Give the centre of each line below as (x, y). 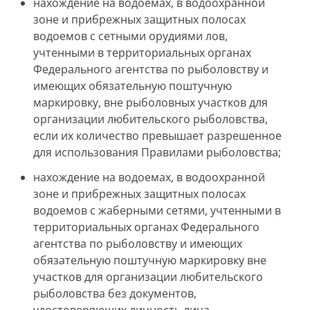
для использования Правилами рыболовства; (157, 152)
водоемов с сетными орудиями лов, (130, 36)
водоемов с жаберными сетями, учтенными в (157, 210)
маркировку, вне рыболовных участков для (151, 102)
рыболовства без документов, (115, 293)
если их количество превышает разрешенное (157, 136)
